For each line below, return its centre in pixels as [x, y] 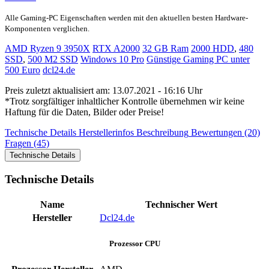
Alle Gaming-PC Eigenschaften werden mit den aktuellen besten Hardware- [126, 18]
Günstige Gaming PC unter [198, 59]
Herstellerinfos [106, 133]
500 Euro [23, 70]
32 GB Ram [165, 49]
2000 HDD [213, 49]
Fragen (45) [27, 144]
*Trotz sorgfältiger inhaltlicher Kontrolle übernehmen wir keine [125, 101]
